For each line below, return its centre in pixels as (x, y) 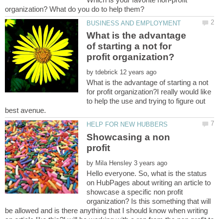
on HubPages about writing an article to (149, 182)
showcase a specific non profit (135, 192)
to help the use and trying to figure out (146, 101)
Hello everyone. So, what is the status (147, 173)
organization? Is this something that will (149, 201)
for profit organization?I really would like (149, 92)
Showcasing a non (129, 137)
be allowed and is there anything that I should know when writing (106, 210)
